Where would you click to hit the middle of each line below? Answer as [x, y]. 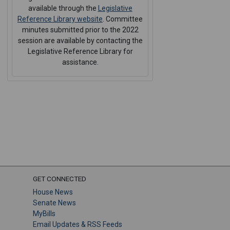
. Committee [123, 19]
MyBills [44, 214]
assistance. [80, 62]
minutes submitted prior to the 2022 [80, 30]
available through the [63, 8]
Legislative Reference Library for [80, 52]
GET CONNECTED [60, 179]
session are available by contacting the [80, 41]
